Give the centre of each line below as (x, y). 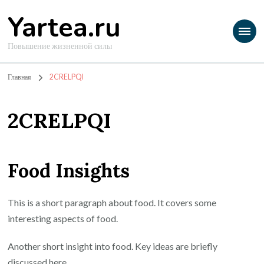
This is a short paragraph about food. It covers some (112, 203)
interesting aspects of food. (63, 219)
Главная (20, 77)
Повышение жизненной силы (60, 46)
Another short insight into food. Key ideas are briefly (113, 246)
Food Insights (69, 170)
